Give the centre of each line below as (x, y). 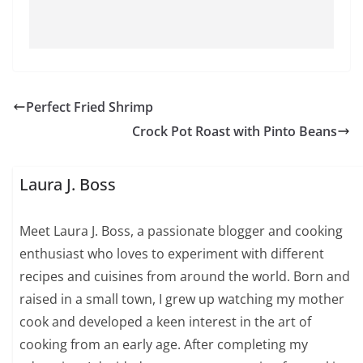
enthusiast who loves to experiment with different (172, 253)
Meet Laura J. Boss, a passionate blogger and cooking (181, 231)
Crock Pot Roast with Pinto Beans (235, 132)
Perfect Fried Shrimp (90, 107)
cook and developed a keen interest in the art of (166, 321)
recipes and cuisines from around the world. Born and (185, 276)
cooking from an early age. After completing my (164, 344)
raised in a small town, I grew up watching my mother (182, 299)
